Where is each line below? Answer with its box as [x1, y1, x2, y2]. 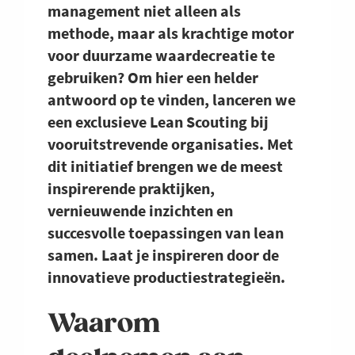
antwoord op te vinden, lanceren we [48, 90, 296, 110]
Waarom [48, 309, 160, 341]
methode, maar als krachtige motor [48, 23, 294, 44]
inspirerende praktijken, [48, 178, 215, 199]
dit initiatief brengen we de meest [48, 156, 283, 177]
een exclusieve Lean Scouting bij [48, 112, 269, 132]
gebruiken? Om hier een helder [48, 67, 258, 88]
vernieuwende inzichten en [48, 200, 233, 221]
